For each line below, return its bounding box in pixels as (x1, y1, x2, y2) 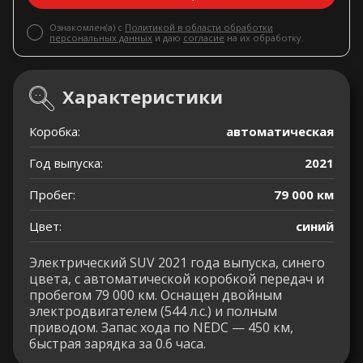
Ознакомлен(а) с (49, 21, 125, 34)
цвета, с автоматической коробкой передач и (29, 270, 324, 288)
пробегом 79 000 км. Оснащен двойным (29, 286, 282, 305)
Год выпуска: (29, 155, 103, 172)
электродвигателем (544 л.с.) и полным (29, 302, 277, 321)
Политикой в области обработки (125, 21, 273, 34)
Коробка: (29, 123, 80, 140)
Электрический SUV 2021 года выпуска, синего (29, 254, 325, 272)
